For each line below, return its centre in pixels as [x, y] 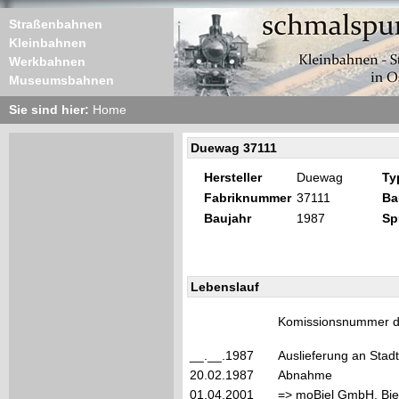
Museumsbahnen [61, 80]
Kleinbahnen [48, 43]
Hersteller [233, 177]
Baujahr [228, 218]
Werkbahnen [47, 61]
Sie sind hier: [51, 110]
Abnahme [309, 375]
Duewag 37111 [234, 148]
